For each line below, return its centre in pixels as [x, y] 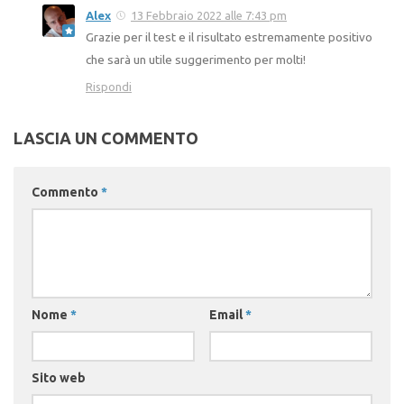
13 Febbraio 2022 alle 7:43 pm [209, 15]
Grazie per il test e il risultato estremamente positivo [229, 37]
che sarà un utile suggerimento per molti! [196, 59]
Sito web [59, 377]
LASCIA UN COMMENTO [106, 138]
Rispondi [109, 86]
